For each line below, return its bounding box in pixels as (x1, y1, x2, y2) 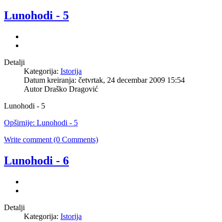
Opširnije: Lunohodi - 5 (4, 118, 78, 127)
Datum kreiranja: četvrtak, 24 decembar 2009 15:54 (24, 76, 185, 85)
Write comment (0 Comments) (4, 135, 98, 144)
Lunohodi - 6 (4, 154, 69, 167)
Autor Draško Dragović (24, 85, 98, 94)
